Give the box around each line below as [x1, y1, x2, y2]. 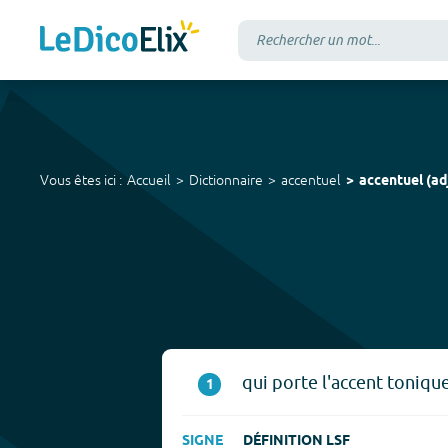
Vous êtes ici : [40, 172, 122, 188]
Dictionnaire [189, 172, 263, 188]
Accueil [127, 172, 171, 188]
